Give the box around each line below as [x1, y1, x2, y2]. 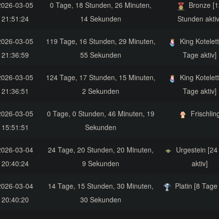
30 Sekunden [80, 195, 121, 205]
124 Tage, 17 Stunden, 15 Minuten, [46, 72, 155, 83]
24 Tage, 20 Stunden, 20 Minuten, [48, 145, 153, 155]
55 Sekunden [80, 50, 121, 60]
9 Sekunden [82, 158, 119, 169]
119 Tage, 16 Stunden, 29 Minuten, [46, 36, 155, 46]
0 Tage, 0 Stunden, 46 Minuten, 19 [47, 109, 154, 119]
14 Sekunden [80, 14, 121, 24]
